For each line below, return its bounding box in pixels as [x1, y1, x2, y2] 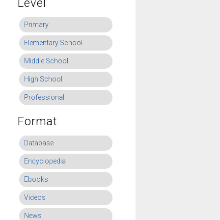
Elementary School [24, 39, 82, 47]
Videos [24, 193, 46, 201]
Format [18, 114, 57, 128]
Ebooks [24, 175, 48, 183]
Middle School [24, 57, 68, 65]
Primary [24, 21, 49, 28]
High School [24, 75, 62, 83]
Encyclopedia [24, 157, 66, 165]
